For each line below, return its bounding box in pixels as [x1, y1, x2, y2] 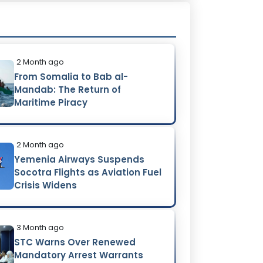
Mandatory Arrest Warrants [14, 248, 144, 261]
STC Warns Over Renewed [14, 235, 136, 248]
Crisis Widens [14, 178, 77, 191]
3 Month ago [16, 221, 65, 233]
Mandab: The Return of [14, 83, 122, 96]
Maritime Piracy [14, 96, 88, 109]
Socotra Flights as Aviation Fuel [14, 166, 162, 178]
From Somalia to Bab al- [14, 70, 129, 83]
